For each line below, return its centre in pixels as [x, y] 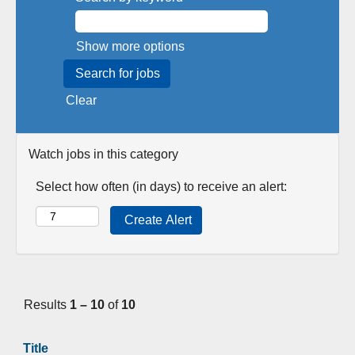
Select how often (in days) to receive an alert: [161, 187]
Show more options [130, 46]
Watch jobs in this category [103, 154]
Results [47, 305]
